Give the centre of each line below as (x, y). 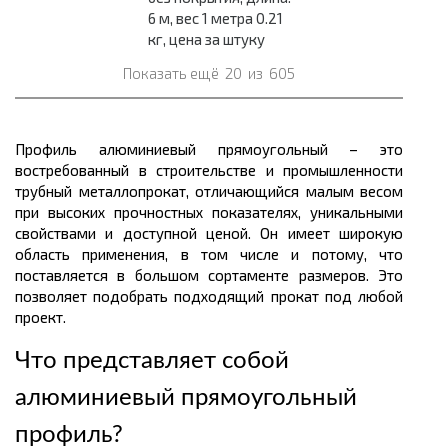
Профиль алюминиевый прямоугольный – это (209, 148)
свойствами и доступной (106, 232)
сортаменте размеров (287, 274)
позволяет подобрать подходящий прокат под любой (209, 295)
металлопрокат (132, 190)
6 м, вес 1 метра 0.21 (215, 17)
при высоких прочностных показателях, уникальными (209, 211)
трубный (47, 190)
